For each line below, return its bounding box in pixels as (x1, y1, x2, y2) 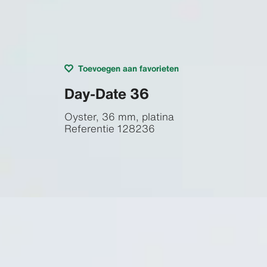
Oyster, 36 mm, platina (64, 108, 174, 124)
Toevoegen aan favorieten (77, 61, 179, 74)
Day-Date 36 (64, 82, 149, 104)
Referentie (64, 120, 114, 136)
